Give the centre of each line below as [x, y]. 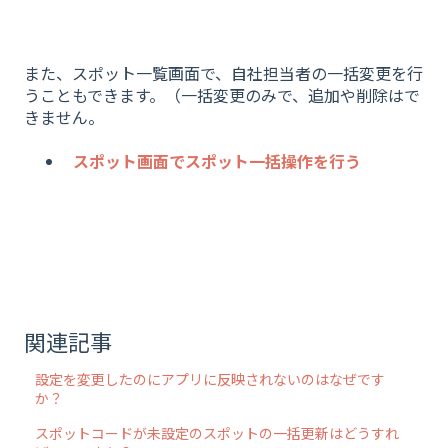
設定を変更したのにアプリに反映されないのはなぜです [210, 378]
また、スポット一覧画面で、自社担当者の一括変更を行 [223, 72]
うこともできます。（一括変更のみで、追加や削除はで [222, 94]
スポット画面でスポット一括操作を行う [217, 161]
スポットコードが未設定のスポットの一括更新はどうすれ [217, 432]
